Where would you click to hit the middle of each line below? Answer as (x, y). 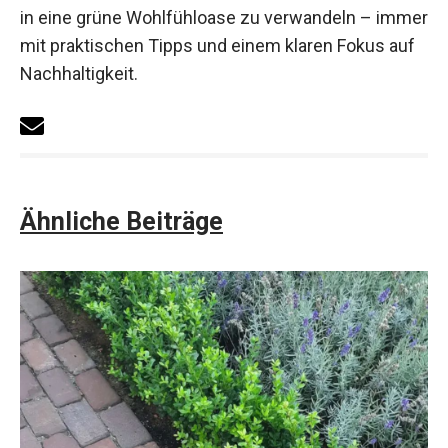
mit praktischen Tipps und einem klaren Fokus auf (217, 45)
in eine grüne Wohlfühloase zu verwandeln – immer (224, 17)
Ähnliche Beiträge (121, 222)
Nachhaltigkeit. (79, 73)
